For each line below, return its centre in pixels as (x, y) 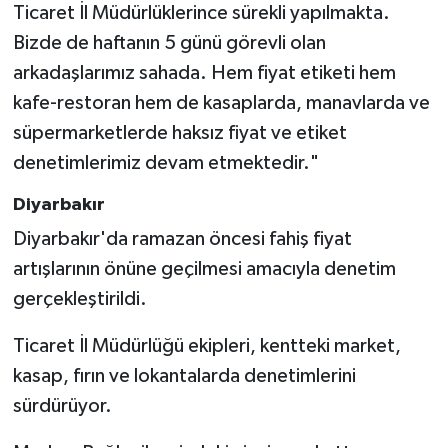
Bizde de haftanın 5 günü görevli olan (169, 42)
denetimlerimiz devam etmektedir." (165, 162)
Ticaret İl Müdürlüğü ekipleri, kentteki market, (206, 346)
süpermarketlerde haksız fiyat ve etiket (179, 132)
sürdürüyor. (62, 406)
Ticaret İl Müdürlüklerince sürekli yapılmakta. (201, 12)
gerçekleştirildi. (79, 299)
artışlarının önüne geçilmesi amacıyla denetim (204, 269)
